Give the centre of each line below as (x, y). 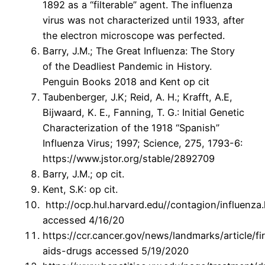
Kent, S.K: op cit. (80, 190)
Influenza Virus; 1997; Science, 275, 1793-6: (143, 143)
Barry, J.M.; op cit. (83, 174)
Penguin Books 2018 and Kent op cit (126, 82)
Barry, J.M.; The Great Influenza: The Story (139, 51)
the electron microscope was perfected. (134, 36)
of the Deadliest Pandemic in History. (127, 67)
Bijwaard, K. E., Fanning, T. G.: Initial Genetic (143, 113)
